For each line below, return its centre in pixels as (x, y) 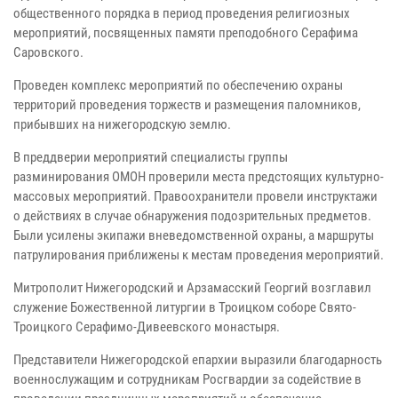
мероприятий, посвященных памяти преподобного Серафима (186, 33)
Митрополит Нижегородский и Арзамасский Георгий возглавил (192, 288)
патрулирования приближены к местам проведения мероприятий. (199, 255)
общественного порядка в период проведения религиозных (182, 14)
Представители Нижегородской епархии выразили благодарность (198, 360)
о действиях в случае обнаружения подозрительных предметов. (192, 216)
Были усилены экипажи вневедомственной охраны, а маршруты (194, 236)
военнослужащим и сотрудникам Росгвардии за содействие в (187, 380)
